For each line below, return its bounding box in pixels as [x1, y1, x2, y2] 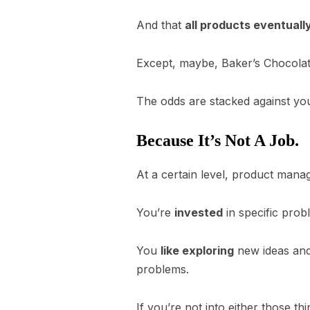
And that [136, 18, 185, 32]
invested [174, 206, 223, 219]
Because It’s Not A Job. [136, 131, 299, 149]
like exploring [161, 244, 234, 257]
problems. [136, 262, 189, 276]
